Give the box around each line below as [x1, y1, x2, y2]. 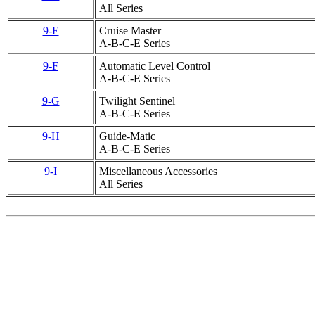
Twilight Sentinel [99, 95, 175, 107]
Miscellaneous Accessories [99, 165, 217, 177]
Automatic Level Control [99, 60, 210, 72]
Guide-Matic [99, 130, 155, 142]
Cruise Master [99, 25, 161, 37]
